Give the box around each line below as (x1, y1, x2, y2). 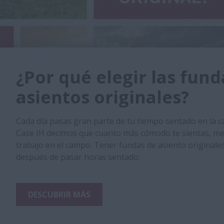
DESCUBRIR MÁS (28, 189, 90, 200)
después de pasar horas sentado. (16, 151, 140, 163)
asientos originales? (16, 85, 189, 109)
